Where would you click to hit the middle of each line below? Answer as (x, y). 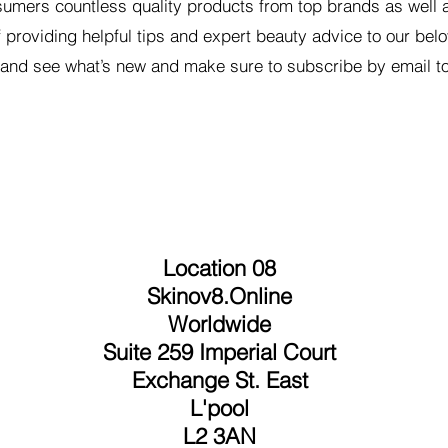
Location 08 (219, 268)
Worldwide (219, 324)
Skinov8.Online (219, 296)
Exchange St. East (219, 380)
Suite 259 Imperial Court (219, 352)
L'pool (219, 408)
